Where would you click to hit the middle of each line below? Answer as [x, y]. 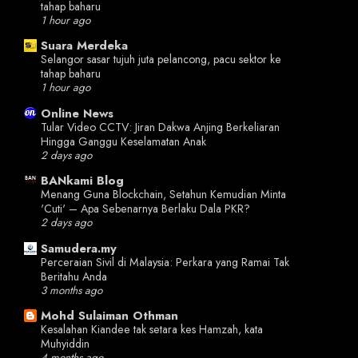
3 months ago [72, 290]
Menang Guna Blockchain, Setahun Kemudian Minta [163, 195]
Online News [77, 113]
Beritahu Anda [74, 276]
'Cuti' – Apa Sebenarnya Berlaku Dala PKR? [145, 209]
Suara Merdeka [84, 46]
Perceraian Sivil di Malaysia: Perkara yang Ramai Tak [165, 262]
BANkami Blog [82, 181]
